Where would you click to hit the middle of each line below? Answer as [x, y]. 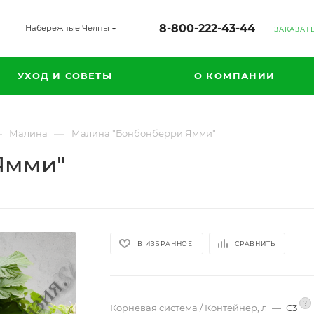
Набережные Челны [67, 28]
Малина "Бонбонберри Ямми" [144, 133]
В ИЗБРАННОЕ [165, 243]
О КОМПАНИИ [234, 76]
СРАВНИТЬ [255, 243]
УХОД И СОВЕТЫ [65, 76]
